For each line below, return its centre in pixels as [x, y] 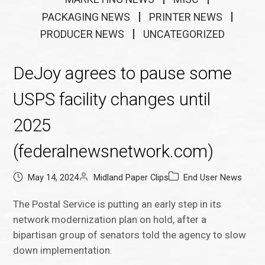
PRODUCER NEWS [82, 34]
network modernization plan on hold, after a [110, 220]
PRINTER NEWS [185, 17]
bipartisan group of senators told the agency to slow [130, 235]
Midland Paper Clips [131, 178]
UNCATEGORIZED [184, 34]
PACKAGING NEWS [86, 17]
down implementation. [63, 251]
